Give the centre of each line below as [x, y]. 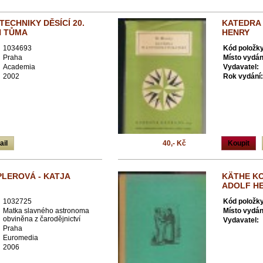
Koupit [239, 143]
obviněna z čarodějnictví [42, 219]
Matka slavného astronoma [46, 211]
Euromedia [21, 238]
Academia [19, 67]
